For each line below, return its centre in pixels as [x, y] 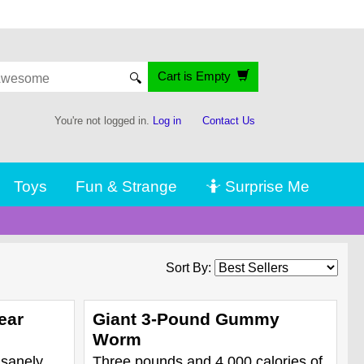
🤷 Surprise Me [257, 186]
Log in [167, 121]
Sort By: [190, 267]
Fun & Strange [127, 186]
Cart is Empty [197, 76]
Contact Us [229, 121]
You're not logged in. [104, 121]
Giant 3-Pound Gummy [186, 318]
